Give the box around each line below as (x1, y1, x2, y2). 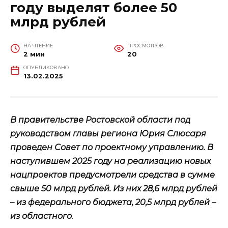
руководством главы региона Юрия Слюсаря (10, 128, 206, 138)
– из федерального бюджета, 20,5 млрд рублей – (10, 197, 216, 207)
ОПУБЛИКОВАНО (23, 64, 69, 70)
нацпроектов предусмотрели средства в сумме (10, 169, 215, 180)
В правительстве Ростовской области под (10, 115, 190, 125)
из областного (10, 211, 72, 221)
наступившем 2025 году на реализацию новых (10, 156, 211, 166)
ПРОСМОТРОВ (127, 42, 164, 48)
